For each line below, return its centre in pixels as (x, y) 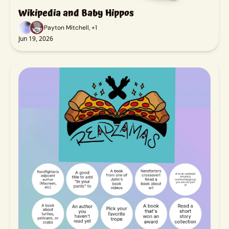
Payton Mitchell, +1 (71, 27)
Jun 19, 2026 (36, 38)
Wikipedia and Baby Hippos (76, 13)
